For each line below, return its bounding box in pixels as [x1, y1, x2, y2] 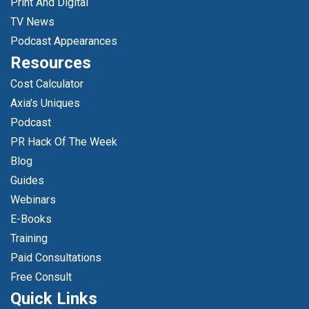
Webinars [10, 193, 56, 206]
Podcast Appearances [10, 34, 117, 48]
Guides [10, 174, 44, 187]
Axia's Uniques [10, 97, 80, 110]
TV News [10, 15, 54, 28]
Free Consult [10, 270, 72, 283]
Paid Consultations [10, 251, 101, 264]
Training [10, 232, 48, 245]
